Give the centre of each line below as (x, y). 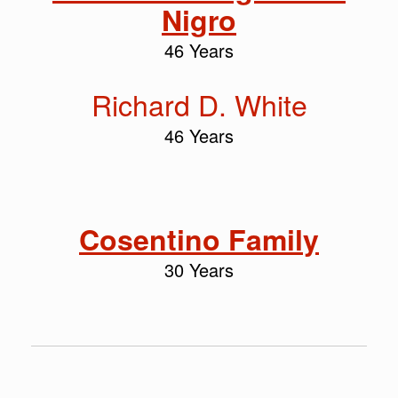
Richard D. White (199, 103)
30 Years (199, 269)
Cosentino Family (199, 239)
